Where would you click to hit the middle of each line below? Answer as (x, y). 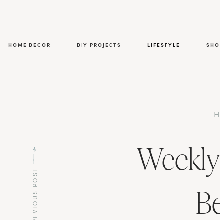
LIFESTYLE (164, 45)
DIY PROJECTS (99, 45)
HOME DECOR (29, 45)
